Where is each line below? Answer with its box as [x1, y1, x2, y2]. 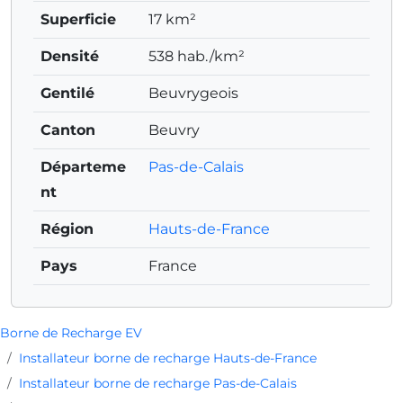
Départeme [40, 158, 126, 176]
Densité [40, 48, 99, 66]
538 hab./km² [148, 48, 245, 66]
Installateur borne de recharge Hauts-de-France [19, 350, 317, 367]
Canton [40, 121, 95, 139]
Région [40, 220, 94, 238]
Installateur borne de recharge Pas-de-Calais [19, 375, 297, 392]
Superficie [40, 11, 116, 29]
